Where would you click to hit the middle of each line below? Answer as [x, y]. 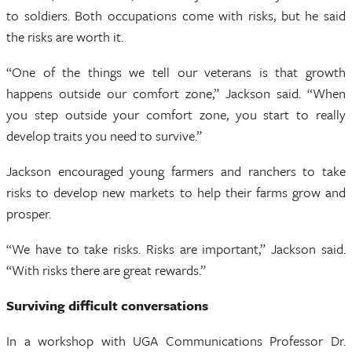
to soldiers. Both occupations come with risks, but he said [176, 16]
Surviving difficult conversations [107, 306]
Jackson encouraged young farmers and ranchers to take [176, 171]
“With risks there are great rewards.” [106, 270]
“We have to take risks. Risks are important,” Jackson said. [176, 249]
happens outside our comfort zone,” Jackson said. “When [176, 93]
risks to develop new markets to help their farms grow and [176, 192]
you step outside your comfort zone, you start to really [176, 115]
